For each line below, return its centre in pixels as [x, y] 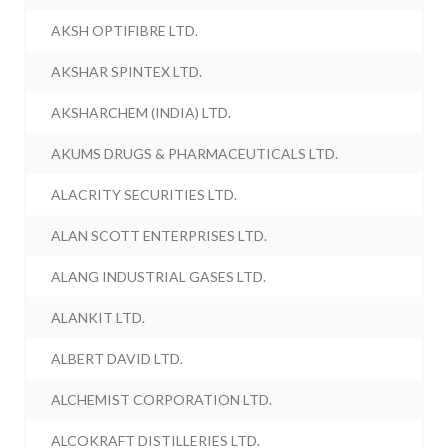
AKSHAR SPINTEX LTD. [127, 72]
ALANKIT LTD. [98, 318]
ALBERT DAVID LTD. [117, 359]
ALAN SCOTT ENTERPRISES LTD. [159, 236]
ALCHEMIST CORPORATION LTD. [162, 400]
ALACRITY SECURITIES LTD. [144, 195]
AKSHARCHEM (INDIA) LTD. [141, 113]
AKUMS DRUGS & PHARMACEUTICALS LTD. [195, 154]
